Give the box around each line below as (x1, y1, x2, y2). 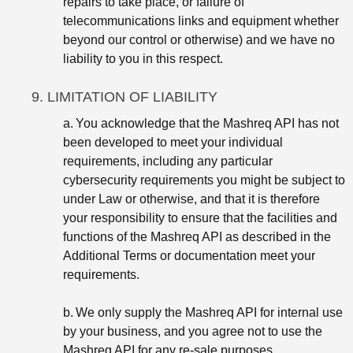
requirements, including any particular (63, 154, 273, 168)
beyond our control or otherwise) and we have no (63, 32, 335, 46)
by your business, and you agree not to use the (63, 324, 322, 338)
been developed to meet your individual (63, 135, 283, 149)
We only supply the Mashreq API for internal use (76, 305, 343, 319)
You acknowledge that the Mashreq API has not (76, 116, 339, 130)
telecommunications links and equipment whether (63, 13, 339, 28)
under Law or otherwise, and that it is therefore (63, 191, 320, 206)
